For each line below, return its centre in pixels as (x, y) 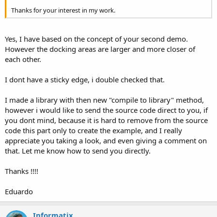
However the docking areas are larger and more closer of (100, 49)
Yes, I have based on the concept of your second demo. (96, 39)
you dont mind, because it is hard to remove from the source (106, 120)
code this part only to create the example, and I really (93, 130)
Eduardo (19, 191)
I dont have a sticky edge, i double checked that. (85, 79)
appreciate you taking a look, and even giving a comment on (106, 140)
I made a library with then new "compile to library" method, (104, 100)
